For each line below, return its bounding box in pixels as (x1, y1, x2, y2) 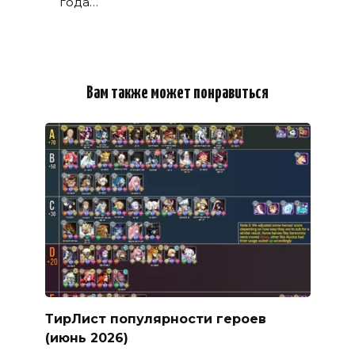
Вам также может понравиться (86, 84, 269, 102)
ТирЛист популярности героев (44, 311, 266, 326)
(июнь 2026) (44, 330, 128, 345)
